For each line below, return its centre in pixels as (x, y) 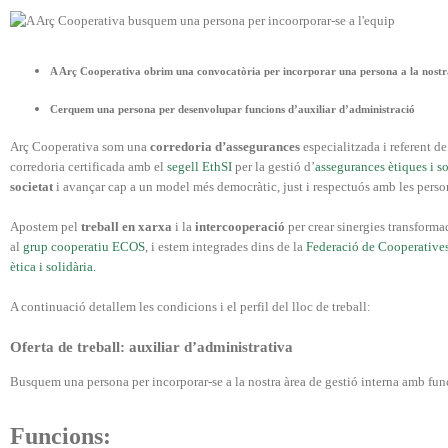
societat (31, 187)
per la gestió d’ (273, 167)
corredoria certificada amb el (88, 167)
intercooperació (241, 227)
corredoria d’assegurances (225, 147)
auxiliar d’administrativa (211, 347)
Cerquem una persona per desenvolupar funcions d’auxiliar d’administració (232, 109)
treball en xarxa (125, 227)
